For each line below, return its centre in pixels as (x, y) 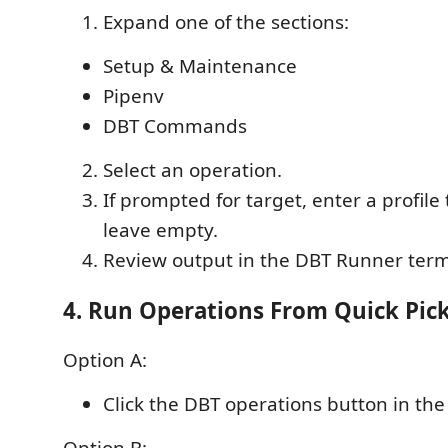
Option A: (105, 360)
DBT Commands (175, 126)
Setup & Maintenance (200, 66)
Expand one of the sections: (226, 22)
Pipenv (133, 96)
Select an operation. (192, 170)
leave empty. (160, 230)
